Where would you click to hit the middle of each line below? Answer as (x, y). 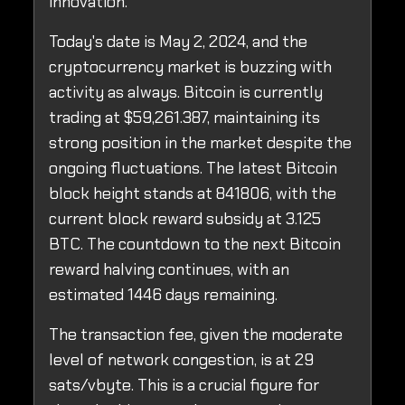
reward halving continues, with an (169, 270)
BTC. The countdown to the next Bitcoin (195, 245)
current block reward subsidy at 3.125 (185, 219)
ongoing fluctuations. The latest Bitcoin (193, 169)
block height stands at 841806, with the (193, 194)
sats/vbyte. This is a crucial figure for (184, 386)
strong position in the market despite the (200, 143)
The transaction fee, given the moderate (196, 335)
